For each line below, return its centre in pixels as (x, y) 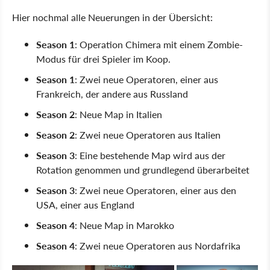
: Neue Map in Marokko (124, 225)
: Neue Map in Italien (118, 115)
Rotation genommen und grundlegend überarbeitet (143, 170)
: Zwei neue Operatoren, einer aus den (155, 190)
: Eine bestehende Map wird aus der (150, 155)
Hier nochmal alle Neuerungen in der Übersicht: (112, 17)
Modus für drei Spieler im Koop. (103, 59)
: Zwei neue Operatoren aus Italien (148, 135)
